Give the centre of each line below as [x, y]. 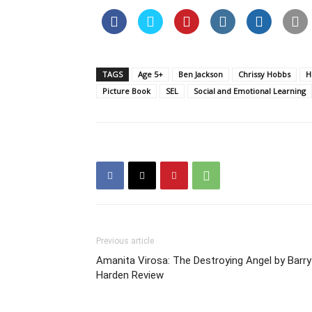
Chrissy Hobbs [264, 74]
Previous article [125, 241]
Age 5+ [150, 74]
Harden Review [130, 275]
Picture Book [126, 91]
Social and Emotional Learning [250, 91]
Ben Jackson [201, 74]
